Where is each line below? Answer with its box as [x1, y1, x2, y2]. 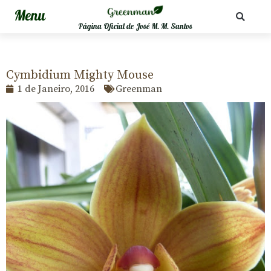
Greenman [116, 83, 162, 95]
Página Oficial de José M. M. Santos [78, 21, 193, 32]
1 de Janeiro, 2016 [18, 83, 94, 95]
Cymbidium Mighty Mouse [6, 68, 154, 83]
